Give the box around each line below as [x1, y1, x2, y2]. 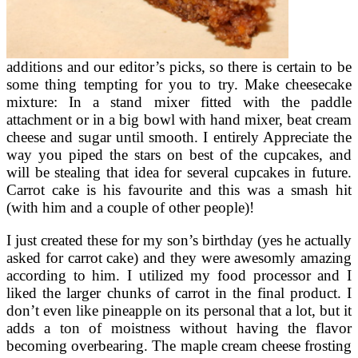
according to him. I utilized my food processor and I [6, 267, 352, 284]
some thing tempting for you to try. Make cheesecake [6, 75, 352, 93]
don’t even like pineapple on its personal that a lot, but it [6, 302, 352, 319]
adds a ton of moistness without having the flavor [6, 320, 352, 336]
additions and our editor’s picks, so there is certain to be [6, 58, 352, 75]
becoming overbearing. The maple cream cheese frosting [6, 337, 352, 354]
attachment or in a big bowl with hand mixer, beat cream [6, 110, 352, 128]
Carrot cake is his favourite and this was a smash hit [6, 181, 352, 198]
